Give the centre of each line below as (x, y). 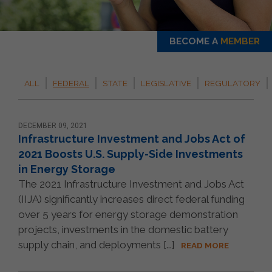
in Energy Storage (67, 169)
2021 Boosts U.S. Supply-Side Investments (131, 154)
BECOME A (195, 41)
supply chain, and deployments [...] (97, 244)
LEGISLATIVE (166, 83)
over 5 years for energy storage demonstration (128, 214)
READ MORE (205, 245)
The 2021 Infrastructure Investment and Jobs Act (131, 184)
